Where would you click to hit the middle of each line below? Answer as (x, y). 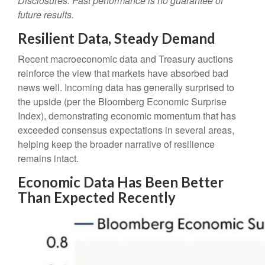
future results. (46, 15)
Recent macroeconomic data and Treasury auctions (125, 59)
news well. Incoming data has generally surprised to (126, 88)
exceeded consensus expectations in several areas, (126, 130)
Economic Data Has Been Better (121, 182)
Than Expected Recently (97, 198)
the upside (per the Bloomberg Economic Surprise (122, 102)
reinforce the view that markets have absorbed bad (123, 73)
